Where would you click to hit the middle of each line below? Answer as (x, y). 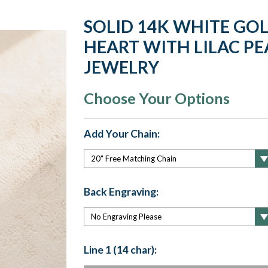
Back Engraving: (121, 191)
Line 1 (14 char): (120, 249)
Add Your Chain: (121, 134)
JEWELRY (121, 67)
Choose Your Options (156, 98)
